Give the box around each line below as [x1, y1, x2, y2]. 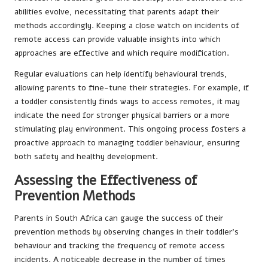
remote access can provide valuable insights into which [14, 33, 221, 45]
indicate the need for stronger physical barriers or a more [14, 109, 230, 121]
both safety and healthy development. [14, 150, 158, 162]
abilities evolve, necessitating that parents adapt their [14, 5, 219, 17]
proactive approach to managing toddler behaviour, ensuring [14, 136, 240, 148]
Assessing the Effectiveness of [14, 170, 197, 190]
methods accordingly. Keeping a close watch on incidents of [14, 19, 239, 31]
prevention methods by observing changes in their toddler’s [14, 226, 239, 237]
